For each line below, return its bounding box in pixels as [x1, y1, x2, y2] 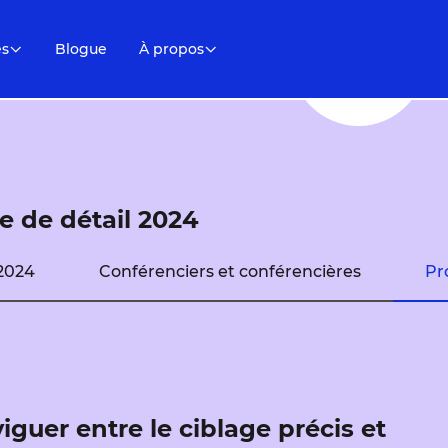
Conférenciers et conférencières [99, 262, 361, 282]
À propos [139, 39, 205, 58]
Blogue [55, 39, 108, 58]
